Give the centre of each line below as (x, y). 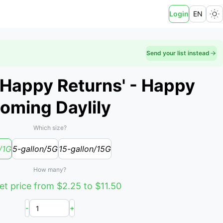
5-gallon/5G (35, 149)
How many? (50, 169)
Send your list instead (178, 53)
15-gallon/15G (85, 149)
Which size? (50, 128)
